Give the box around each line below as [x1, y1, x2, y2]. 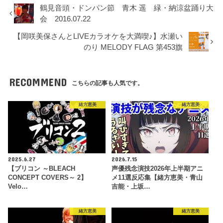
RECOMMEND [8, 75, 67, 88]
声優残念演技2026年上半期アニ [111, 165, 203, 173]
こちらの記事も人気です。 [72, 79, 144, 87]
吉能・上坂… [111, 183, 150, 191]
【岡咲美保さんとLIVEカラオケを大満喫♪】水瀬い [13, 32, 183, 41]
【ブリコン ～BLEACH [8, 165, 76, 173]
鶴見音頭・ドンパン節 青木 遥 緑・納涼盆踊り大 [40, 3, 214, 12]
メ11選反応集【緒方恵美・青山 [111, 174, 203, 182]
